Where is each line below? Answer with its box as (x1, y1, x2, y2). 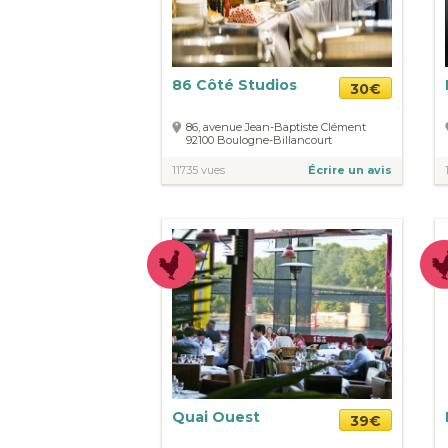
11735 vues (172, 163, 225, 178)
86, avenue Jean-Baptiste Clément (186, 120, 366, 135)
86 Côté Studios (172, 76, 297, 95)
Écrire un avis (308, 163, 392, 178)
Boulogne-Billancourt (217, 133, 332, 148)
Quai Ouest (172, 408, 260, 427)
